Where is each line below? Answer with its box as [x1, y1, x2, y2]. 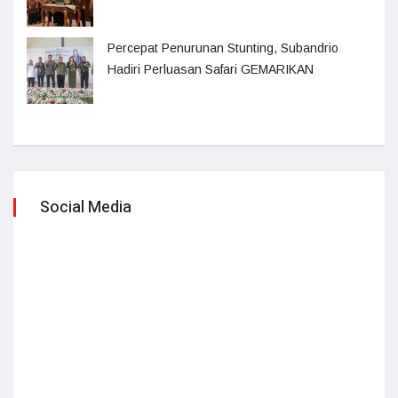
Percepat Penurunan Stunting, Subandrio [107, 41, 338, 56]
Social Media [40, 195, 131, 220]
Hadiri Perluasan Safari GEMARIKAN [107, 62, 314, 77]
